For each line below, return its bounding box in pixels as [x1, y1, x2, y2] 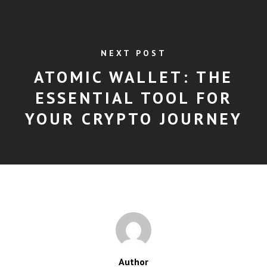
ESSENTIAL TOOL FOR [35, 87, 232, 109]
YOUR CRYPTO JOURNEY [24, 108, 243, 130]
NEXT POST [100, 48, 167, 59]
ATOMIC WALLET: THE [34, 66, 233, 88]
